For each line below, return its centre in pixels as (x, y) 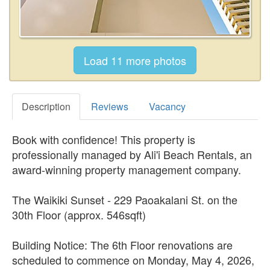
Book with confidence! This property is (104, 139)
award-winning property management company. (127, 169)
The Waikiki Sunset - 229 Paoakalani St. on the (125, 199)
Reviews (110, 106)
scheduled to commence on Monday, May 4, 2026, (133, 259)
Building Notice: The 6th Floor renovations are (122, 244)
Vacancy (167, 106)
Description (46, 106)
